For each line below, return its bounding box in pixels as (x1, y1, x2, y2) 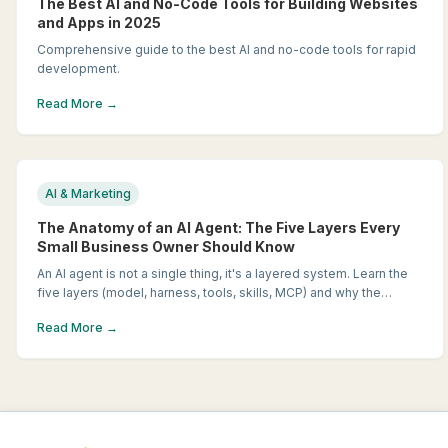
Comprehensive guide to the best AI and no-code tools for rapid (37, 42, 416, 57)
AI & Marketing (45, 186, 131, 201)
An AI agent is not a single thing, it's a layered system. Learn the (37, 266, 408, 281)
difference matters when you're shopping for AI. (37, 304, 319, 319)
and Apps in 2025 (37, 14, 161, 31)
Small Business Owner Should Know (37, 238, 295, 255)
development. (37, 61, 120, 76)
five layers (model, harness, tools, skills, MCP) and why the (37, 285, 381, 300)
